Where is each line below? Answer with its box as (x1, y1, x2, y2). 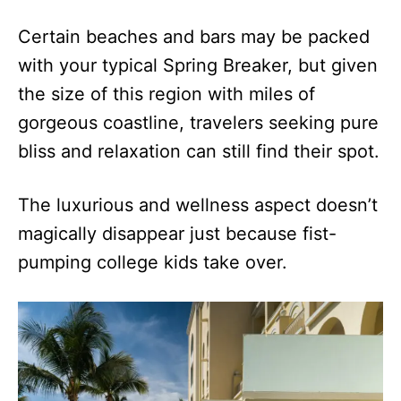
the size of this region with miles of (18, 82, 315, 105)
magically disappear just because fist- (18, 222, 337, 244)
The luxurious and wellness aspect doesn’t (18, 193, 378, 216)
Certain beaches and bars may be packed (18, 25, 370, 47)
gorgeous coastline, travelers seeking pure (18, 111, 379, 133)
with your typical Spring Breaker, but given (18, 54, 378, 76)
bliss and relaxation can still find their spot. (18, 140, 380, 162)
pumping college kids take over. (18, 251, 287, 273)
